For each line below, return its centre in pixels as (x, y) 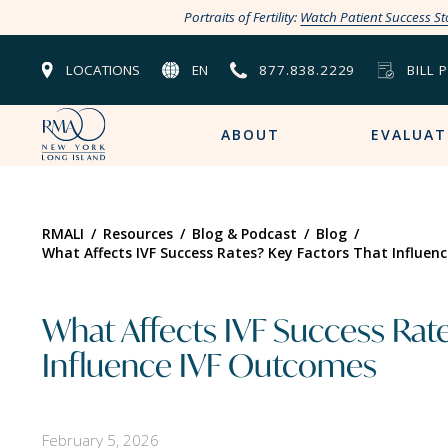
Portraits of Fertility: (242, 17)
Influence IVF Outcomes (209, 362)
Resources (138, 233)
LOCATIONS (102, 69)
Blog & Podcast (244, 233)
